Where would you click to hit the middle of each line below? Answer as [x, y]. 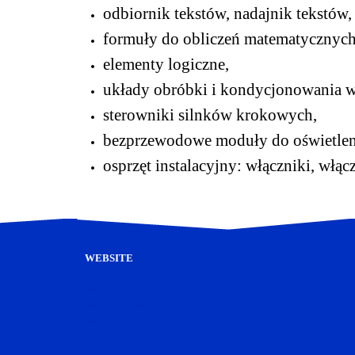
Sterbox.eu [108, 290]
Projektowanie [116, 305]
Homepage [108, 274]
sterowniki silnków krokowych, [210, 115]
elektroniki [109, 337]
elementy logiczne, [166, 64]
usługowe [105, 321]
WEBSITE [109, 258]
